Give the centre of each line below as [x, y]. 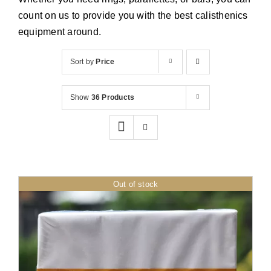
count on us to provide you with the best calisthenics [133, 15]
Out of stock [135, 184]
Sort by [83, 61]
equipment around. [60, 31]
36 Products [113, 97]
